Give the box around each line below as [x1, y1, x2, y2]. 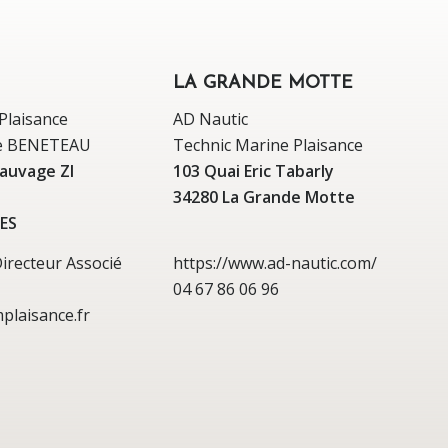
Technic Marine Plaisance [173, 134, 363, 157]
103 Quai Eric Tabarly [173, 160, 334, 183]
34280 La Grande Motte [173, 186, 355, 209]
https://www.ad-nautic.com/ [173, 251, 377, 274]
